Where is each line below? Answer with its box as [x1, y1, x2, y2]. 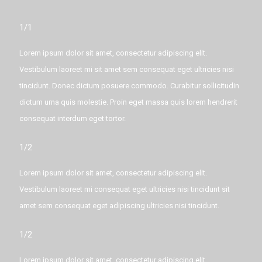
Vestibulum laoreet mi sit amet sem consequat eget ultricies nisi [19, 65, 234, 74]
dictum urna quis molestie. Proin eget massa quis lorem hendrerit [19, 98, 237, 106]
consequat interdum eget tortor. [19, 114, 126, 123]
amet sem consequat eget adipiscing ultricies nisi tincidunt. [19, 201, 219, 210]
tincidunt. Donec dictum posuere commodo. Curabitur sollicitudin [19, 81, 239, 90]
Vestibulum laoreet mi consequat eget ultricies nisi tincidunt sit [19, 185, 230, 194]
